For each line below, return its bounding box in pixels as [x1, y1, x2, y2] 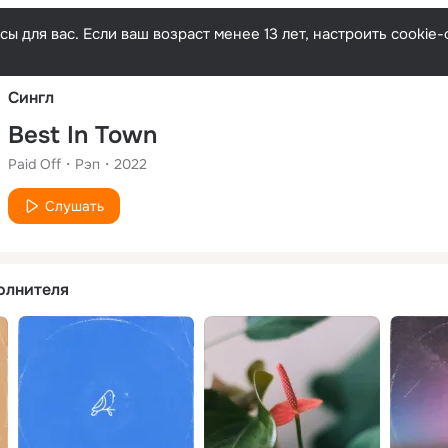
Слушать [45, 196, 104, 215]
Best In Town [8, 119, 157, 150]
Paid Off [8, 154, 61, 173]
